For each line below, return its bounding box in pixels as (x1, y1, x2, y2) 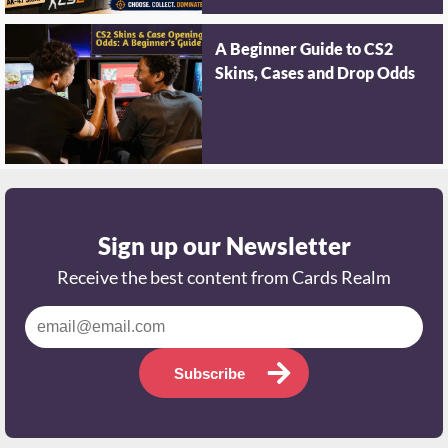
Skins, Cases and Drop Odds (215, 66, 416, 85)
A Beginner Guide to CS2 (215, 42, 394, 61)
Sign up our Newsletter (97, 234, 351, 263)
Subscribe (173, 367, 245, 385)
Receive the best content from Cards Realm (57, 269, 391, 291)
